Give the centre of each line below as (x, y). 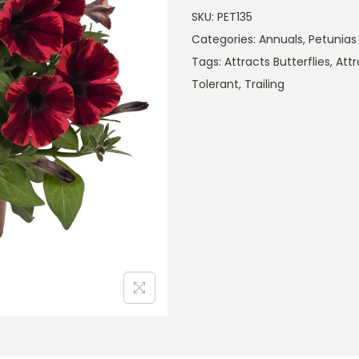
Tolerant (215, 84)
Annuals (281, 39)
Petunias (333, 39)
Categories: (225, 39)
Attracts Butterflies (277, 62)
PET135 (235, 17)
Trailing (264, 84)
